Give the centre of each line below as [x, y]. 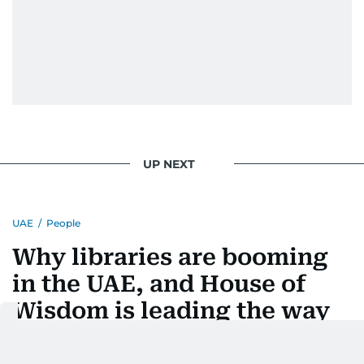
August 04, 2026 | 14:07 [160, 352]
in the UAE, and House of [159, 284]
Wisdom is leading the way [171, 311]
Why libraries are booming [170, 257]
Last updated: [54, 352]
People [63, 223]
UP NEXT [169, 164]
